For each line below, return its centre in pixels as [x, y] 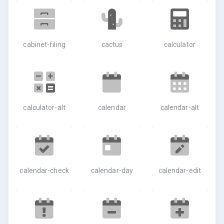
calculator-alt [44, 107]
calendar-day [112, 170]
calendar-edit [179, 170]
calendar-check [44, 170]
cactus [112, 44]
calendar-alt [179, 107]
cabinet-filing [44, 44]
